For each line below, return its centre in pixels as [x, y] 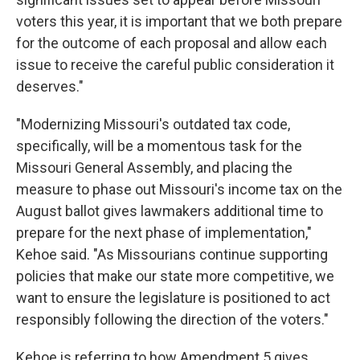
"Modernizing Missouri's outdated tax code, [153, 124]
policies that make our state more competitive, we [175, 276]
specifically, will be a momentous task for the [159, 146]
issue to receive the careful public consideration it [175, 65]
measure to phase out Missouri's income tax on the [179, 189]
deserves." [50, 86]
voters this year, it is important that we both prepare [179, 21]
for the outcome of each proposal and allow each [172, 43]
